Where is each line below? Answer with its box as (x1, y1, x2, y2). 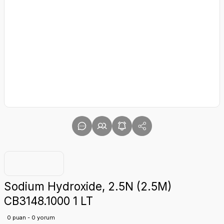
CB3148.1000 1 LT (4, 194, 93, 207)
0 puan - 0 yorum (7, 214, 55, 221)
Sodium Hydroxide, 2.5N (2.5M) (4, 179, 171, 193)
